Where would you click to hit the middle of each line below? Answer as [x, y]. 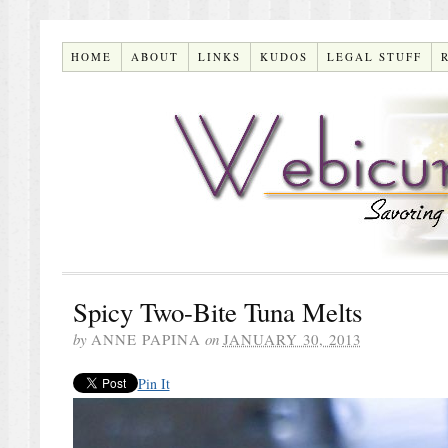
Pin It [153, 383]
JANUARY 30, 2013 [291, 338]
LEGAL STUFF [375, 56]
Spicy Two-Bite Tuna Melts [217, 311]
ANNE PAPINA [145, 338]
